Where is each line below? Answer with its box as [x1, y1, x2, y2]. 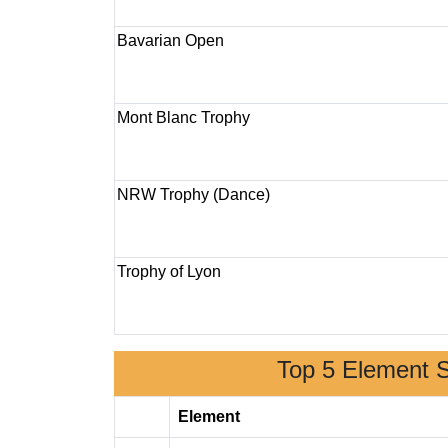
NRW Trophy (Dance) [117, 186, 270, 203]
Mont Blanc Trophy [117, 109, 250, 126]
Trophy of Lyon [117, 263, 221, 280]
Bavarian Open [117, 32, 224, 49]
